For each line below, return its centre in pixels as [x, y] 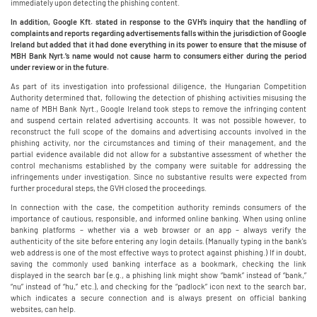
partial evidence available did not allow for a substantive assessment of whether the [158, 154]
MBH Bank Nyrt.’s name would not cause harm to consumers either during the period [158, 56]
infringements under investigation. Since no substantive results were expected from [158, 177]
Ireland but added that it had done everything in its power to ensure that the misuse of [158, 44]
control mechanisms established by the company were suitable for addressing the [158, 165]
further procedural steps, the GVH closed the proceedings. [109, 188]
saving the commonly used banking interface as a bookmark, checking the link [158, 264]
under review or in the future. [60, 67]
